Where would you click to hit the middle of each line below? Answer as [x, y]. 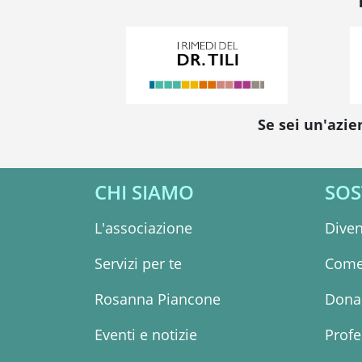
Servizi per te [138, 264]
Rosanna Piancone [158, 299]
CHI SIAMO [144, 192]
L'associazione [143, 228]
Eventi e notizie [146, 335]
